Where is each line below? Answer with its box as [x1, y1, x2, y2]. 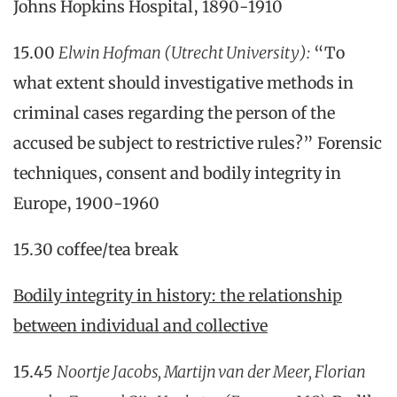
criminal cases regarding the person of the [13, 103, 335, 123]
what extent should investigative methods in [13, 73, 354, 93]
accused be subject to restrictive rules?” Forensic [13, 133, 382, 153]
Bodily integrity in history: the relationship [13, 285, 342, 306]
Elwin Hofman [58, 43, 164, 63]
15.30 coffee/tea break [13, 239, 178, 260]
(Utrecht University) [164, 43, 307, 63]
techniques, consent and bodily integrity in [13, 163, 341, 183]
